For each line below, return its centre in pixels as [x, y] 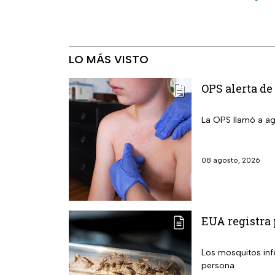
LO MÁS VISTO [109, 60]
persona [218, 266]
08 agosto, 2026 [231, 161]
